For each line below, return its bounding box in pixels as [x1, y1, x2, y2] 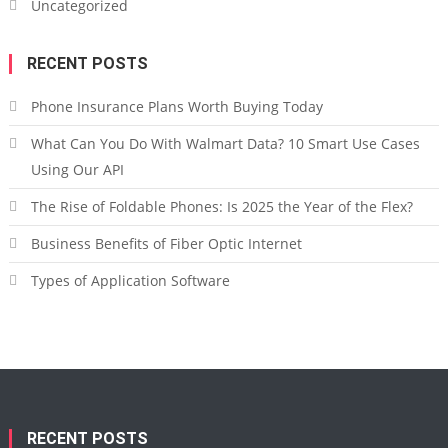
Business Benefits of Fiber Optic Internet [30, 233, 302, 253]
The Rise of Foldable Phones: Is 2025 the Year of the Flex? [30, 196, 413, 216]
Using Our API [30, 159, 124, 179]
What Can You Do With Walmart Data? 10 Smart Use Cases [30, 133, 420, 153]
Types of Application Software [30, 270, 230, 290]
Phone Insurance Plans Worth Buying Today [30, 96, 323, 116]
